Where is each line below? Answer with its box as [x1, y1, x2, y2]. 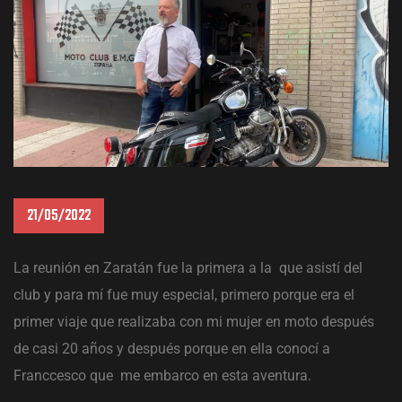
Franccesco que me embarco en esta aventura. [13, 367, 311, 385]
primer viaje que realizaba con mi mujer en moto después [13, 313, 374, 331]
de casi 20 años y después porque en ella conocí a [13, 340, 330, 358]
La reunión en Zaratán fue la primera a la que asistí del [13, 259, 363, 277]
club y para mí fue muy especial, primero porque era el [13, 286, 354, 304]
